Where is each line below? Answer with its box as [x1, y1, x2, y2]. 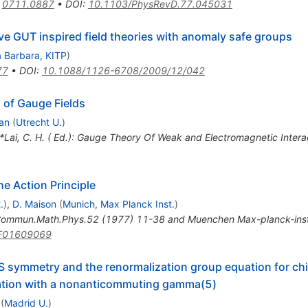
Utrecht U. [15, 116, 62, 129]
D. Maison [12, 198, 56, 210]
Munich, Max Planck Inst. [62, 198, 175, 210]
